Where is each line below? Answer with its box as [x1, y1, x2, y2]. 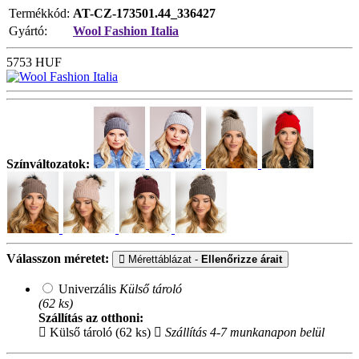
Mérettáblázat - [125, 252, 201, 265]
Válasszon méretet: [6, 251, 109, 265]
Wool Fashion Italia [73, 23, 179, 38]
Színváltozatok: [6, 156, 90, 171]
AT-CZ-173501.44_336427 [73, 6, 216, 20]
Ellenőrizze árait [201, 252, 282, 265]
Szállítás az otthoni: [38, 310, 143, 325]
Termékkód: [9, 6, 70, 20]
